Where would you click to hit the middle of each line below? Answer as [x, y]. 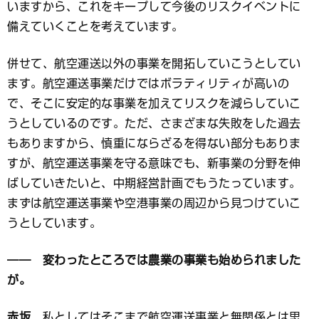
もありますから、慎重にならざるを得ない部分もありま [154, 143]
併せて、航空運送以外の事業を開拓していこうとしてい [154, 64]
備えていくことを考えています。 [95, 27]
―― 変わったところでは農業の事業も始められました [154, 260]
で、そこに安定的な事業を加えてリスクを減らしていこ [154, 104]
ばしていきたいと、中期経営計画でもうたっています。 [154, 183]
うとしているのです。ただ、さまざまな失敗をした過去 [154, 124]
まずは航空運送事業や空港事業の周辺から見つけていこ [154, 203]
